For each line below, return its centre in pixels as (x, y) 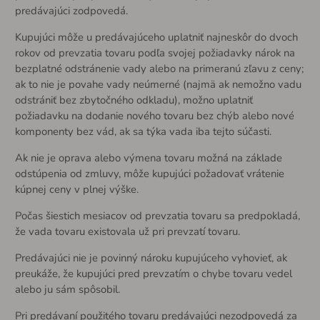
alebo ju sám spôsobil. (67, 289)
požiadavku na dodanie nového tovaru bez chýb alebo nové (154, 116)
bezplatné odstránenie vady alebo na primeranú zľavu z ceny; (159, 69)
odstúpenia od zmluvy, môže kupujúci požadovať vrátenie (149, 174)
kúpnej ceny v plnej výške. (76, 190)
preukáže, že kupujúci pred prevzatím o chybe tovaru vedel (153, 273)
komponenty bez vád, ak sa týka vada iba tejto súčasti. (143, 132)
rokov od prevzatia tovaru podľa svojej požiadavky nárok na (155, 53)
